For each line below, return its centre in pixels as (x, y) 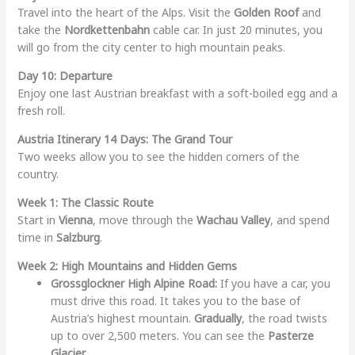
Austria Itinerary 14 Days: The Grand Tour (124, 139)
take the (40, 29)
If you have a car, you (273, 283)
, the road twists (284, 318)
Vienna (75, 219)
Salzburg (78, 237)
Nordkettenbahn (107, 29)
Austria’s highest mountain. (122, 318)
